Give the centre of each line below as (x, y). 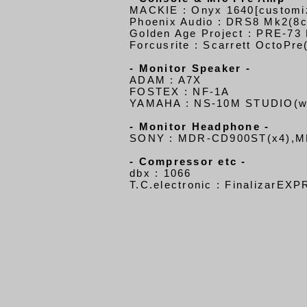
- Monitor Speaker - (190, 68)
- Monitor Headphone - (200, 126)
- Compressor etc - (188, 161)
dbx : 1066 (161, 173)
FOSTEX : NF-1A (180, 91)
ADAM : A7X (166, 80)
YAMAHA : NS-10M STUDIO (212, 103)
